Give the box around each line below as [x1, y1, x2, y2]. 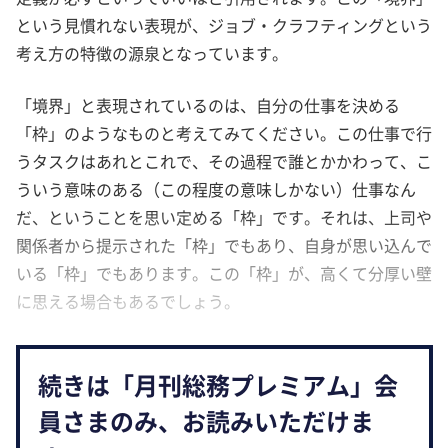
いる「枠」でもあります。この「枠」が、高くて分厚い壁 [16, 260, 432, 285]
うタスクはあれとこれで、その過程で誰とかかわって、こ [16, 148, 432, 173]
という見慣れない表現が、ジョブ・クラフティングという [16, 12, 432, 37]
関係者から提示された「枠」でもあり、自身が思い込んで [16, 232, 432, 257]
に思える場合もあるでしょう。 [16, 288, 240, 313]
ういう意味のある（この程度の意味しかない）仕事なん [16, 176, 416, 201]
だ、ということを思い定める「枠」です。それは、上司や [16, 204, 432, 229]
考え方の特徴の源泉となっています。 [16, 40, 288, 65]
